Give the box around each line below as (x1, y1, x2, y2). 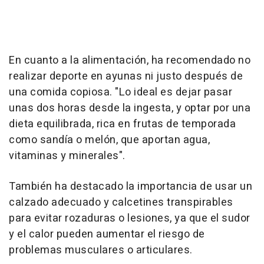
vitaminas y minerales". (9, 147, 126, 164)
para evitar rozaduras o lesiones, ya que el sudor (9, 210, 250, 226)
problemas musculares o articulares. (9, 242, 193, 258)
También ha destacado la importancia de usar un (9, 178, 252, 194)
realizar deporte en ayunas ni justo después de (9, 68, 243, 84)
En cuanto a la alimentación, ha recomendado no (9, 52, 250, 68)
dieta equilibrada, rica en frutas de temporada (9, 115, 236, 132)
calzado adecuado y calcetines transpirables (9, 194, 233, 210)
